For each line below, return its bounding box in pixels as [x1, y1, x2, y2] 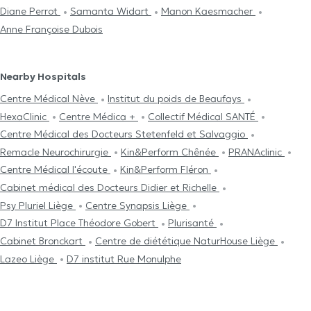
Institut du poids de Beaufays [108, 92, 244, 105]
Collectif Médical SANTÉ [148, 110, 258, 123]
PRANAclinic [228, 145, 285, 158]
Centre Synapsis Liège [85, 199, 190, 212]
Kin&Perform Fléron [120, 163, 211, 176]
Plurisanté [168, 217, 217, 230]
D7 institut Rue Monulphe [67, 252, 181, 265]
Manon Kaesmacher [161, 5, 255, 18]
